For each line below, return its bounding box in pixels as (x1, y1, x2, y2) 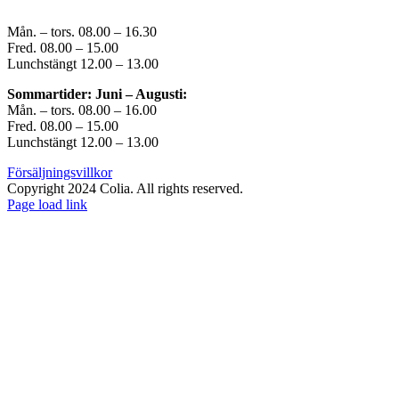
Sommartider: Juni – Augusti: (7, 86, 187, 102)
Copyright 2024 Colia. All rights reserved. (7, 181, 243, 197)
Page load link (7, 197, 87, 213)
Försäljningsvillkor (7, 165, 112, 181)
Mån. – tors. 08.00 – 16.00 (7, 102, 157, 118)
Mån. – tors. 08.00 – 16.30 (7, 24, 157, 40)
